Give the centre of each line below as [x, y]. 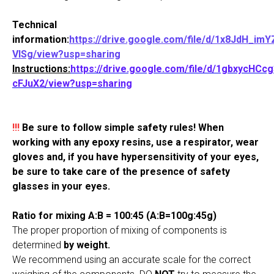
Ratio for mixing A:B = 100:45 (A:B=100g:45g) [114, 216]
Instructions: [41, 69]
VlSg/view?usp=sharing [66, 54]
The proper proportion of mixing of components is [120, 231]
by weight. [87, 245]
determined [38, 245]
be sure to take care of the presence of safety [121, 172]
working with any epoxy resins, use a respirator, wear [135, 143]
